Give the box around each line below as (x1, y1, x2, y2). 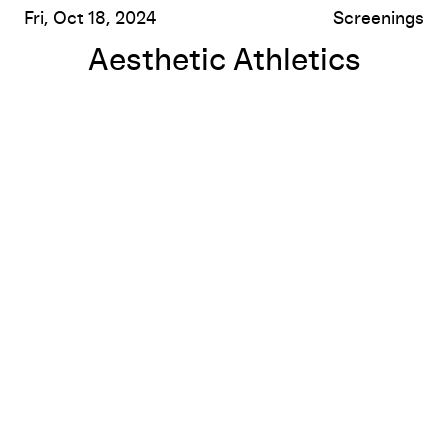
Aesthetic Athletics (87, 44, 361, 77)
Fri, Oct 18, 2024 (24, 9, 157, 28)
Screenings (333, 9, 424, 28)
